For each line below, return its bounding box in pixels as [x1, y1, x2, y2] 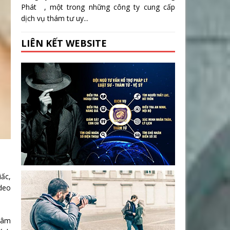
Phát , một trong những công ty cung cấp [21, 2, 175, 12]
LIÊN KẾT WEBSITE [21, 37, 107, 50]
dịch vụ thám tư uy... [21, 13, 88, 24]
